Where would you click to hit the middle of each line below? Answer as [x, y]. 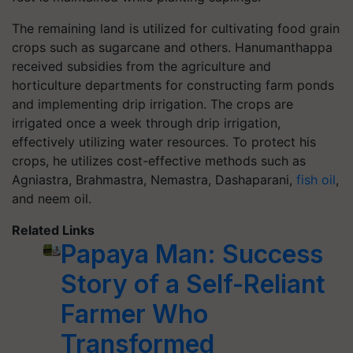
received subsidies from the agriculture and [141, 66]
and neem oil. [52, 199]
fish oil [316, 180]
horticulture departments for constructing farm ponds [173, 85]
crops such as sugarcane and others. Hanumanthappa [172, 47]
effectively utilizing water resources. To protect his [164, 142]
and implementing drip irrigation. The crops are [152, 104]
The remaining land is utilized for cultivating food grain [176, 28]
